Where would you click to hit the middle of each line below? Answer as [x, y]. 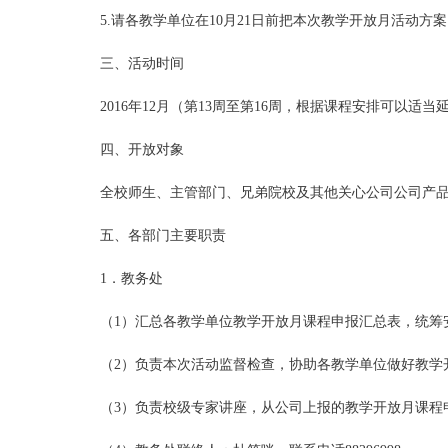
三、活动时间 [142, 63]
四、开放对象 [142, 149]
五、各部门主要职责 [163, 235]
